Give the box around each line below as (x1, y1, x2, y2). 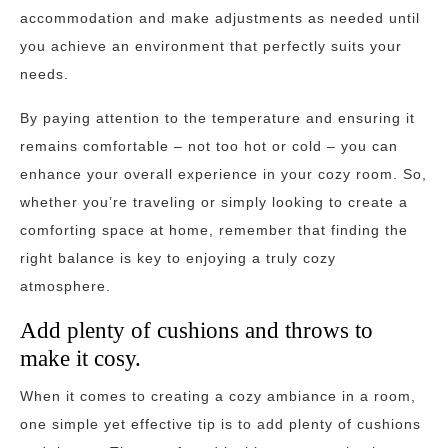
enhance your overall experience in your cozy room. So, (20, 166, 427, 182)
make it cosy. (20, 345, 141, 371)
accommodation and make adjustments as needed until (20, 10, 420, 26)
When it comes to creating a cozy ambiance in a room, (20, 388, 416, 404)
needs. (20, 66, 69, 82)
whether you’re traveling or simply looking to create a (20, 194, 408, 210)
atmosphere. (20, 278, 111, 294)
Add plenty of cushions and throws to (20, 317, 373, 343)
